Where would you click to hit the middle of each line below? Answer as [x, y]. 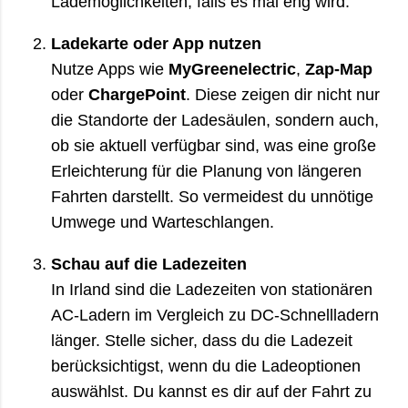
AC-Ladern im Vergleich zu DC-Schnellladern [215, 315]
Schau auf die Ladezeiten [149, 264]
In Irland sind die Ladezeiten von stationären [212, 289]
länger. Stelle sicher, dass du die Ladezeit [202, 340]
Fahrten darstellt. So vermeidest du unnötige [212, 196]
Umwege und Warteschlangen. [163, 222]
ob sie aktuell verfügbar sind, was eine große [214, 145]
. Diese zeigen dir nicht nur [283, 94]
